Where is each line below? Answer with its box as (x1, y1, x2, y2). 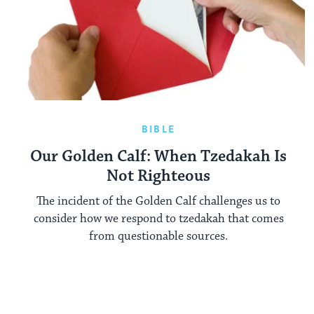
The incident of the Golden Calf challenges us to (36, 193, 280, 210)
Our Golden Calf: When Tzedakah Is (30, 146, 287, 167)
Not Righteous (107, 165, 210, 186)
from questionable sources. (89, 228, 228, 245)
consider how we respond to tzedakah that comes (33, 211, 284, 227)
